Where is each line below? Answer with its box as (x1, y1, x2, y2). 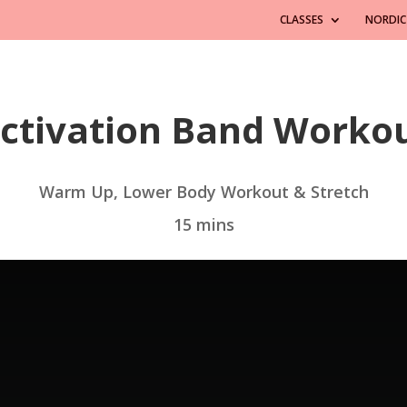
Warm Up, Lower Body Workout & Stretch (38, 181, 369, 203)
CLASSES (279, 12, 323, 27)
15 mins (173, 213, 234, 236)
